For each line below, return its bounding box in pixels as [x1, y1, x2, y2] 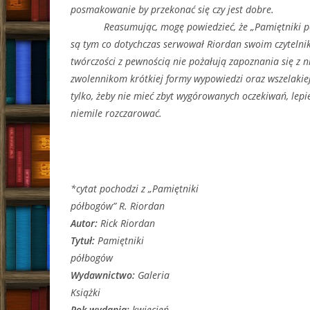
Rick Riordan [100, 217, 155, 230]
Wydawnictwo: [71, 268, 138, 282]
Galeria [138, 268, 170, 282]
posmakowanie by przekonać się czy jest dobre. [71, 3, 274, 16]
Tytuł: [71, 234, 98, 247]
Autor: [71, 217, 100, 230]
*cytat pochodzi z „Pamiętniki [71, 182, 199, 195]
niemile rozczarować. [71, 107, 165, 120]
